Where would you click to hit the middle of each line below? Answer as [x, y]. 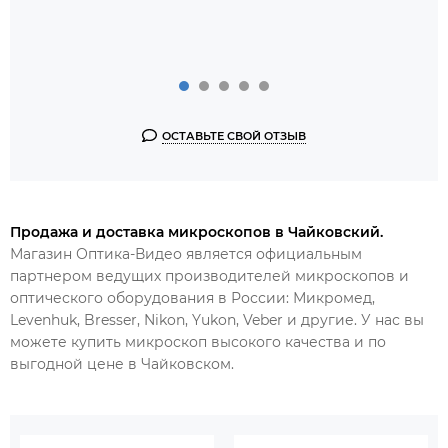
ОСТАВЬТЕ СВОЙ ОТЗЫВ [233, 135]
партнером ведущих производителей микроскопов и [209, 275]
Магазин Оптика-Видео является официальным [186, 253]
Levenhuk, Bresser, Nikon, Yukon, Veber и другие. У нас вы [217, 319]
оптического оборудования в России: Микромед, [192, 297]
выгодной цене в [75, 363]
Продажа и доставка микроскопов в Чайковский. [196, 231]
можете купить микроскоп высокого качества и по [198, 341]
